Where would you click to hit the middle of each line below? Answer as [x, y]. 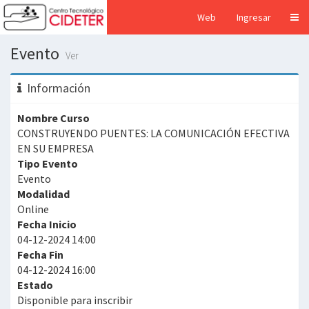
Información [59, 88]
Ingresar [254, 17]
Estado [35, 285]
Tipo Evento [48, 163]
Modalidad [43, 194]
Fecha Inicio [47, 224]
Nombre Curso [53, 118]
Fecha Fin [40, 255]
